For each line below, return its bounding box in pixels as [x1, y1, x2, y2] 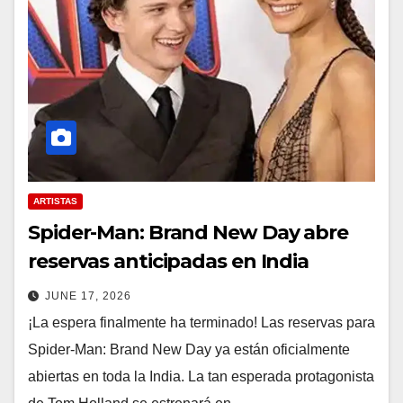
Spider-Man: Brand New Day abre [28, 219, 348, 245]
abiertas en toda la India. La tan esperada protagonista [28, 368, 374, 384]
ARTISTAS [33, 195, 77, 206]
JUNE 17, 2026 [45, 289, 131, 302]
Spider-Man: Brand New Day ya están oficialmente [28, 341, 350, 357]
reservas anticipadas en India [28, 248, 309, 273]
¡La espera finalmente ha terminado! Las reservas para [28, 314, 375, 330]
